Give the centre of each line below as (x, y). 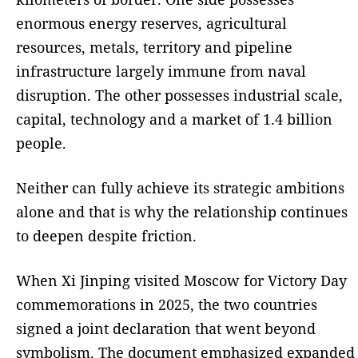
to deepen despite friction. (106, 235)
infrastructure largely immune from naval (161, 71)
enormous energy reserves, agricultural (151, 23)
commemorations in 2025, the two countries (167, 304)
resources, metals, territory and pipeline (154, 47)
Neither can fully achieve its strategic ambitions (180, 187)
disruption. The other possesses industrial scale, (179, 95)
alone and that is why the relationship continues (182, 211)
